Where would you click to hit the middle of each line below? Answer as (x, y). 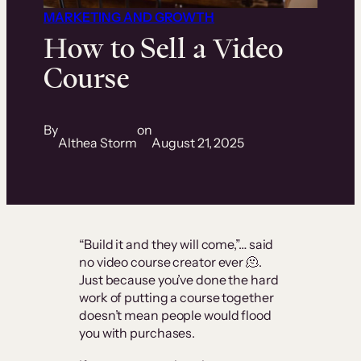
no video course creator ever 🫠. (170, 262)
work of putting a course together (176, 298)
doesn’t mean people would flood (175, 315)
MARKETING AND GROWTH (129, 17)
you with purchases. (137, 333)
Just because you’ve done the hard (179, 280)
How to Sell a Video (164, 49)
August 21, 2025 (198, 143)
